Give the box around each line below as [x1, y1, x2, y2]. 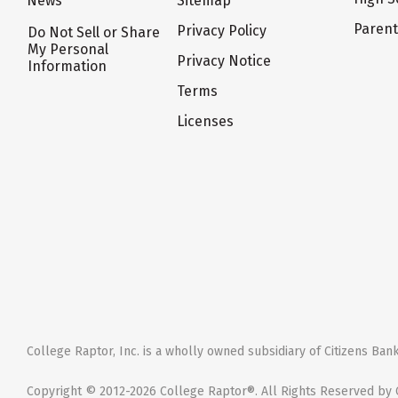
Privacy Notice [177, 52, 272, 70]
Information [28, 58, 107, 76]
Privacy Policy [177, 22, 267, 40]
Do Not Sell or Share [28, 24, 160, 42]
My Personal [28, 41, 108, 59]
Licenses [177, 113, 235, 131]
